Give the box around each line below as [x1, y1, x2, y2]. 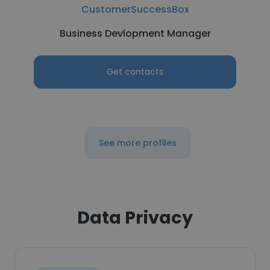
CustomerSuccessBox [81, 2, 189, 16]
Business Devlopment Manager [59, 27, 211, 40]
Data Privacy [77, 206, 193, 230]
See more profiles [98, 137, 177, 149]
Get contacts [107, 66, 163, 78]
